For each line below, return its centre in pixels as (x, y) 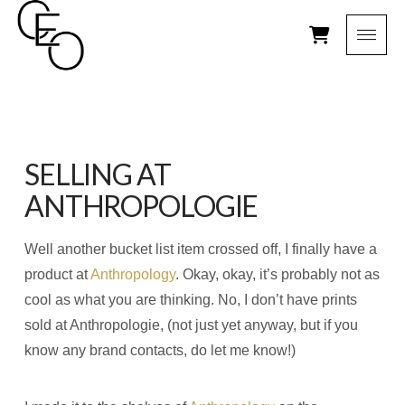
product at (57, 275)
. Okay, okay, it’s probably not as (277, 275)
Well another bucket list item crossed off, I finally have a (200, 250)
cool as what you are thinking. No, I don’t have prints (190, 300)
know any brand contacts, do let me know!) (160, 351)
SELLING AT (97, 174)
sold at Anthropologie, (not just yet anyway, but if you (191, 325)
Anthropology (132, 275)
